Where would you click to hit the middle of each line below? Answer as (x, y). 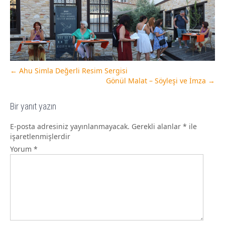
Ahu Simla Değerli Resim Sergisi (72, 71)
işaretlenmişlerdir (40, 137)
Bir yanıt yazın (33, 106)
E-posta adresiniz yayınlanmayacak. (70, 127)
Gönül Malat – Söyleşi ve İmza (157, 81)
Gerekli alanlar (157, 127)
